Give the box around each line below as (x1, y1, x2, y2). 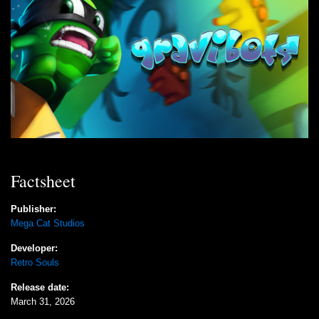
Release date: (11, 283, 69, 293)
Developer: (11, 244, 58, 254)
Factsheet (11, 169, 75, 193)
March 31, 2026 (11, 297, 75, 308)
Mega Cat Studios (11, 219, 85, 229)
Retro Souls (11, 258, 59, 268)
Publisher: (11, 204, 56, 215)
